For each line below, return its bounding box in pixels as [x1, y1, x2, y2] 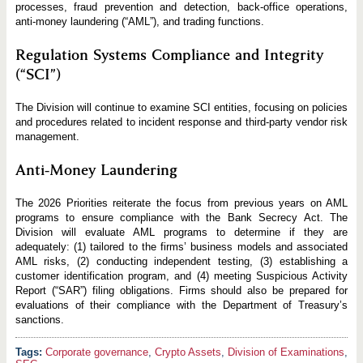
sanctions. [15, 314, 64, 327]
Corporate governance [45, 346, 148, 359]
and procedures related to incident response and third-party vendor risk [15, 116, 348, 129]
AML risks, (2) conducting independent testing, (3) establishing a [15, 255, 348, 268]
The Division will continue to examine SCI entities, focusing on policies [15, 101, 348, 114]
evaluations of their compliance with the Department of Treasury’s [15, 299, 348, 312]
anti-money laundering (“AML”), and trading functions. [15, 15, 264, 28]
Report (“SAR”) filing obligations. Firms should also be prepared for [15, 284, 348, 297]
